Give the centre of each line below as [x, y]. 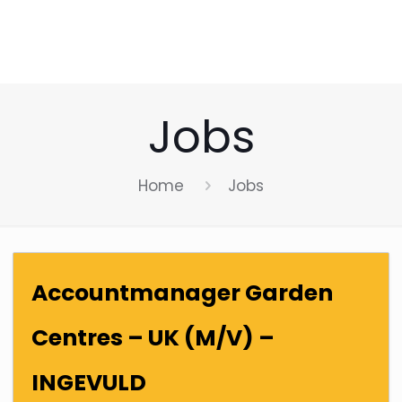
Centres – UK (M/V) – [153, 338]
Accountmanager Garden [183, 293]
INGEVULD [89, 383]
